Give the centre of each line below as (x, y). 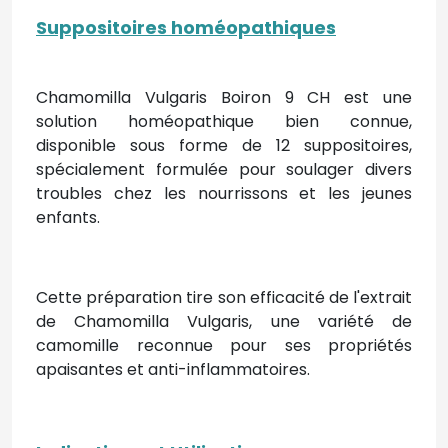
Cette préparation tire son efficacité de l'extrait (224, 297)
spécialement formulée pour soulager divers (224, 169)
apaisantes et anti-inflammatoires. (173, 369)
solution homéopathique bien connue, (224, 121)
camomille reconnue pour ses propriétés (224, 345)
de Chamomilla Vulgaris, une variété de (224, 321)
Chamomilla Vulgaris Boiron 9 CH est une (224, 97)
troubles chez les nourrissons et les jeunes (224, 193)
